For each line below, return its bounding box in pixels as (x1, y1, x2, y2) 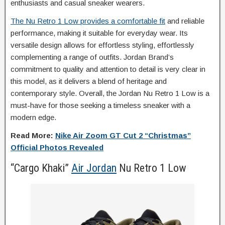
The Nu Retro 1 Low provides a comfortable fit (11, 17, 165, 25)
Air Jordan (71, 162, 117, 174)
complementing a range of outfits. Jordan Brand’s (11, 53, 174, 61)
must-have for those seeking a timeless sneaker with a (11, 101, 190, 109)
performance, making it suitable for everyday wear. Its (11, 29, 188, 37)
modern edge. (11, 113, 56, 122)
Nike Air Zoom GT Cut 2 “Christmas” (55, 131, 191, 140)
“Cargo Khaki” (11, 162, 71, 174)
